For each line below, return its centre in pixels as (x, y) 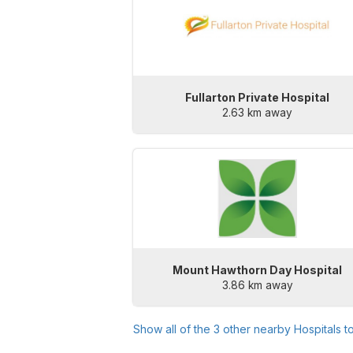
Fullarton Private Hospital (258, 98)
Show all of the (173, 329)
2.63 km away (258, 113)
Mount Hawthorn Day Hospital (258, 270)
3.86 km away (257, 286)
